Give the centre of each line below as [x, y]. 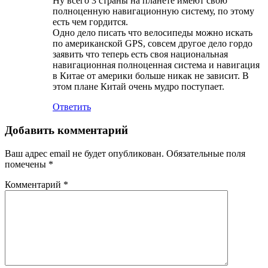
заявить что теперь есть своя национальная [140, 54]
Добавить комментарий [66, 130]
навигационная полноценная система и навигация [156, 65]
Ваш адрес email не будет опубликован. [84, 153]
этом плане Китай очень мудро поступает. [138, 87]
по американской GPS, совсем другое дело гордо [153, 44]
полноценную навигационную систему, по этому [153, 11]
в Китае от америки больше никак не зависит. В [151, 76]
